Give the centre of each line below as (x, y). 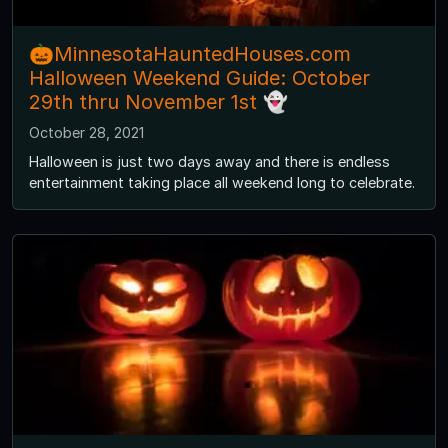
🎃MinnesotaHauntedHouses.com (190, 54)
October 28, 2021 (86, 133)
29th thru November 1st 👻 (158, 102)
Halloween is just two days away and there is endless (209, 162)
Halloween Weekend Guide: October (199, 78)
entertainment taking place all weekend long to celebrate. (222, 183)
